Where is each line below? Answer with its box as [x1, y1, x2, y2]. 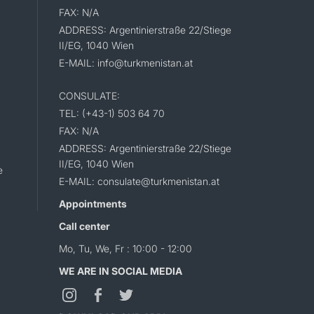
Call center [58, 220, 110, 233]
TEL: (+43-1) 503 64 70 [58, 107, 165, 120]
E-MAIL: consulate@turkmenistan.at [58, 175, 219, 188]
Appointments [58, 198, 127, 210]
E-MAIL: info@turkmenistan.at [58, 57, 193, 69]
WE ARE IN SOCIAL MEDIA [58, 265, 182, 278]
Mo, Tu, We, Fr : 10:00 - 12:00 [58, 243, 192, 255]
